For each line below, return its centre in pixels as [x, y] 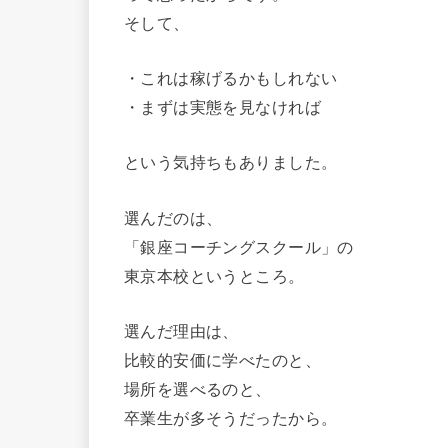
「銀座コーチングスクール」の [239, 245]
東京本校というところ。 [214, 274]
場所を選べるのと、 [198, 388]
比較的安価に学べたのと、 [222, 359]
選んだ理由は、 [181, 330]
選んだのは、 [173, 216]
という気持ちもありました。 [231, 161]
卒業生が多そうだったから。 [231, 417]
